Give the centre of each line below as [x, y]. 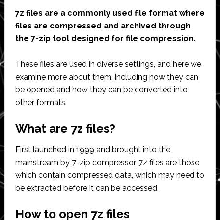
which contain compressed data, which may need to [110, 175]
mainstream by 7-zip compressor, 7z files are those [107, 162]
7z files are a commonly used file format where [110, 13]
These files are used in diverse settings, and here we [108, 64]
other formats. [41, 102]
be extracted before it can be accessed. [87, 188]
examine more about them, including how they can [107, 77]
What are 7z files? [65, 128]
